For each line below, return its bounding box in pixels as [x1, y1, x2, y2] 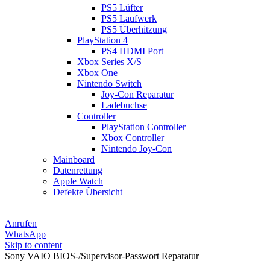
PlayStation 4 [77, 35, 128, 45]
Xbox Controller [101, 133, 164, 143]
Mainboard [53, 154, 95, 165]
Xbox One [77, 67, 118, 78]
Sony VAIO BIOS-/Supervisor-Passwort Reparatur [5, 251, 199, 261]
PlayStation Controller [101, 122, 186, 132]
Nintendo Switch [77, 78, 142, 89]
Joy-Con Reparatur [101, 89, 174, 99]
